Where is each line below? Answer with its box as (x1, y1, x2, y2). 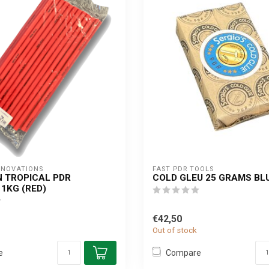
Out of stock (153, 226, 197, 235)
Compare (166, 247, 201, 258)
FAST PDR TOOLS (153, 165, 214, 173)
